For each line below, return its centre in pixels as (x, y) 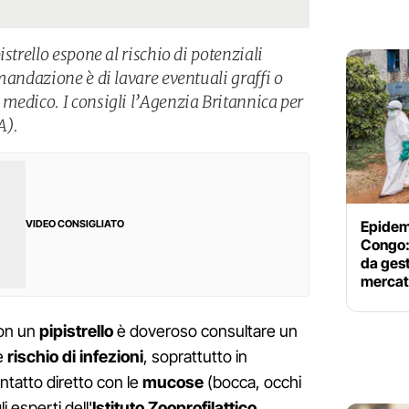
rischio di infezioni (75, 357)
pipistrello (76, 331)
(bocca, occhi (252, 383)
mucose (173, 383)
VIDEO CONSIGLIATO (75, 224)
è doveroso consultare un (205, 331)
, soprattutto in (195, 357)
